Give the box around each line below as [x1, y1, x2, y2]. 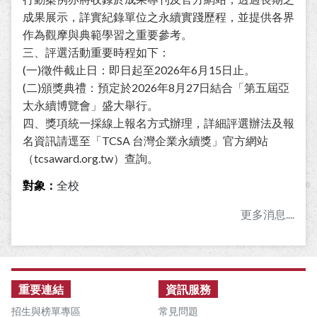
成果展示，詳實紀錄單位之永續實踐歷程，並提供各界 [23, 10, 294, 24]
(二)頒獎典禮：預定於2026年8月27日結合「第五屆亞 [23, 81, 289, 95]
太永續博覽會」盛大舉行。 [23, 98, 158, 113]
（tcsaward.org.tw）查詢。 [23, 151, 158, 166]
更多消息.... [241, 207, 294, 221]
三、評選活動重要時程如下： [23, 45, 170, 59]
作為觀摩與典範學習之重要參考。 [23, 28, 192, 42]
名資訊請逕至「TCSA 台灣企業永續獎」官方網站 [23, 134, 268, 148]
